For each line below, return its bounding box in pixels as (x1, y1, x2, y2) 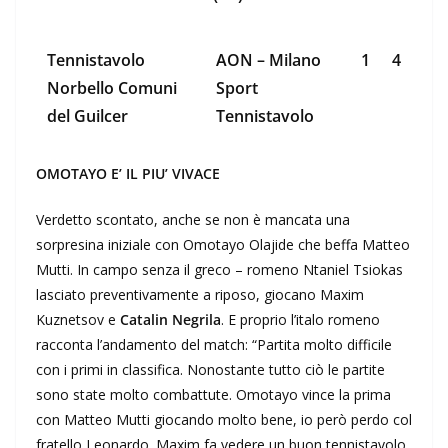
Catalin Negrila (120, 310, 221, 330)
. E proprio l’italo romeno (221, 310, 380, 330)
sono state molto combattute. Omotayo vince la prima (36, 385, 391, 405)
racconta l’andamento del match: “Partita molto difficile (36, 335, 392, 355)
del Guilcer (47, 105, 128, 128)
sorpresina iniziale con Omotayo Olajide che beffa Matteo (36, 235, 410, 255)
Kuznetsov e (36, 310, 120, 330)
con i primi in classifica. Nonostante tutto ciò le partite (36, 360, 385, 380)
